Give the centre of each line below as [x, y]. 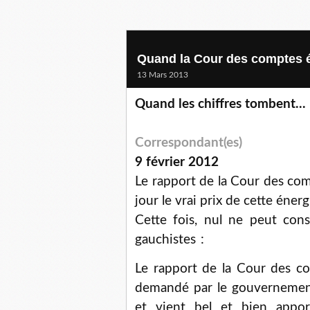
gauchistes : [170, 240]
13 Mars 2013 [163, 75]
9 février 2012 [177, 162]
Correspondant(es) [189, 143]
